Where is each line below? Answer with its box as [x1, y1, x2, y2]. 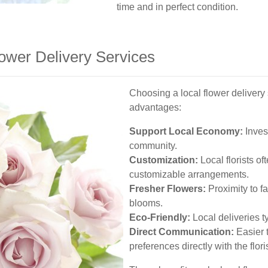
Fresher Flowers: [129, 184, 206, 194]
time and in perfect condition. [117, 2, 238, 12]
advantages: [129, 102, 181, 112]
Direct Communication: [129, 227, 234, 237]
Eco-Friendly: [129, 212, 190, 223]
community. [129, 141, 177, 151]
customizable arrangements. [129, 169, 249, 179]
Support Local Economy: [129, 126, 243, 136]
